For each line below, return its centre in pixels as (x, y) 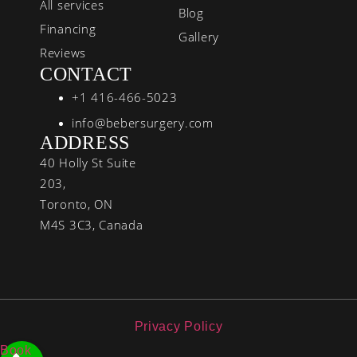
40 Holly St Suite (88, 162)
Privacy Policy (178, 326)
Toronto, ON (76, 204)
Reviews (63, 52)
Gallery (199, 37)
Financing (68, 28)
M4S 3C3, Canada (92, 224)
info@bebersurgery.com (143, 122)
